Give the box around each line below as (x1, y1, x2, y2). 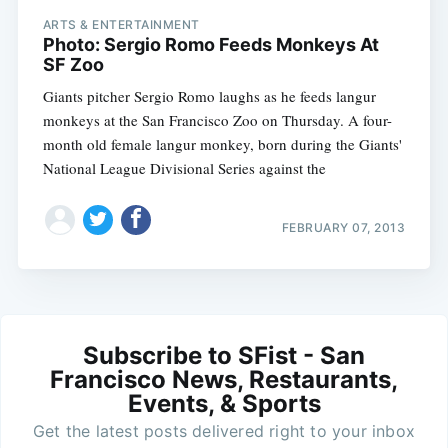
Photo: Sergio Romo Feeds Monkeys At (42, 34, 379, 56)
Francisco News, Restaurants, (50, 364, 398, 394)
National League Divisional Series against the (42, 158, 326, 179)
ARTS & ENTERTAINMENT (42, 17, 200, 33)
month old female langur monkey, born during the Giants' (42, 134, 402, 155)
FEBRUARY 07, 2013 (281, 219, 406, 235)
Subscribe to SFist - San (83, 340, 365, 370)
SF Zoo (42, 54, 104, 76)
